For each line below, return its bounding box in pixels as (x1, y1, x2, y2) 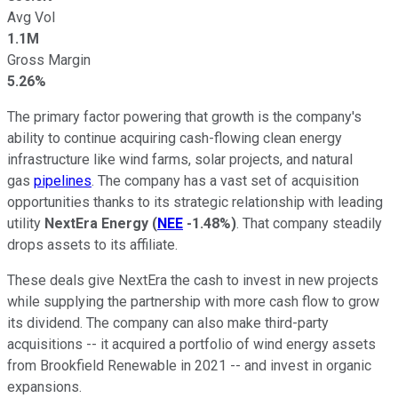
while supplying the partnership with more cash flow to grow (7, 292, 379, 310)
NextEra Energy (44, 214, 148, 232)
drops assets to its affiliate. (7, 235, 178, 253)
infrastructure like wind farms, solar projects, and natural (7, 150, 353, 168)
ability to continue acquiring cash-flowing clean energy (7, 129, 342, 147)
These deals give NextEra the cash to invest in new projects (7, 271, 378, 289)
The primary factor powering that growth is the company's (7, 107, 362, 125)
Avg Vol (7, 8, 55, 26)
